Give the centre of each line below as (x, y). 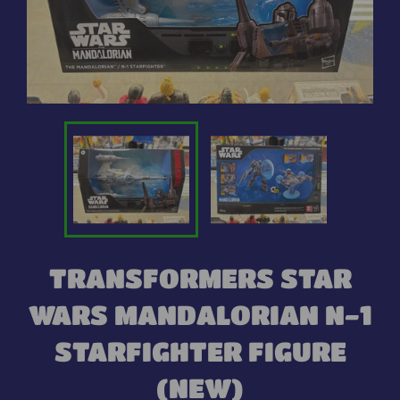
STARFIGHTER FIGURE (200, 351)
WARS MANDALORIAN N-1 (200, 314)
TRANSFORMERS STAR (200, 278)
